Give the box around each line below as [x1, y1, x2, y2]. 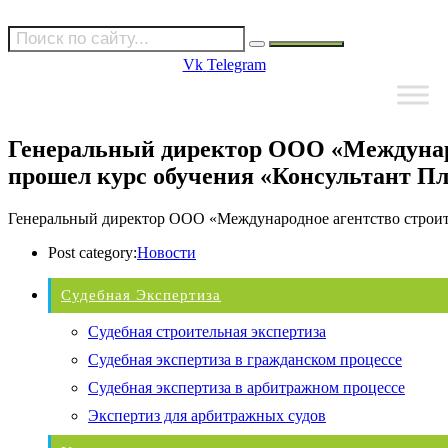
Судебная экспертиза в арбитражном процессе [88, 378, 405, 396]
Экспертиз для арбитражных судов [88, 406, 326, 424]
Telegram [206, 56, 266, 73]
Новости [137, 243, 196, 261]
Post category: [48, 243, 137, 261]
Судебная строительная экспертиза [88, 322, 326, 340]
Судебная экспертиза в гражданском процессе [88, 350, 402, 368]
